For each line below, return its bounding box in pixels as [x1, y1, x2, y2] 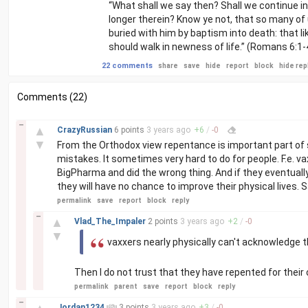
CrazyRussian [57, 125, 114, 135]
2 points [148, 217, 178, 226]
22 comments [102, 61, 153, 70]
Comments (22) [17, 91, 87, 102]
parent [114, 283, 137, 290]
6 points [114, 125, 144, 135]
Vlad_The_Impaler [74, 217, 148, 226]
